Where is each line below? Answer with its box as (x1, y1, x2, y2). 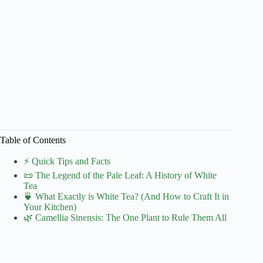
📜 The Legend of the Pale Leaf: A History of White (23, 170, 217, 180)
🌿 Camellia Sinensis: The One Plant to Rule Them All (23, 212, 227, 222)
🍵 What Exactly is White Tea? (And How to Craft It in (23, 191, 229, 201)
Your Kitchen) (23, 201, 76, 212)
